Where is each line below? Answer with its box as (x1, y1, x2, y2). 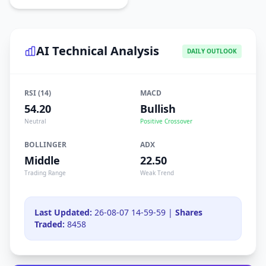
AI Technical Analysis (36, 43, 159, 59)
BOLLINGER (24, 140, 66, 150)
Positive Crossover (140, 117, 192, 125)
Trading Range (24, 169, 66, 177)
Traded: (34, 218, 65, 230)
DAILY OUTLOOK (187, 46, 237, 55)
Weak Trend (140, 169, 174, 177)
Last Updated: (34, 207, 92, 218)
